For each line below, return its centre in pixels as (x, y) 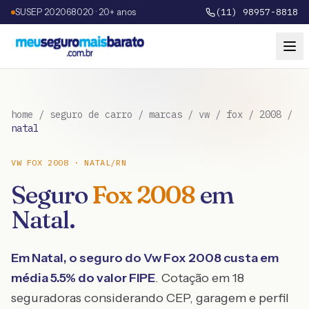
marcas (166, 114)
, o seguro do (103, 258)
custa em (250, 258)
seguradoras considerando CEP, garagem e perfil (150, 298)
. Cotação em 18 (200, 278)
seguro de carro (91, 114)
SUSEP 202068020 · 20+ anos (76, 12)
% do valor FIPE (110, 278)
